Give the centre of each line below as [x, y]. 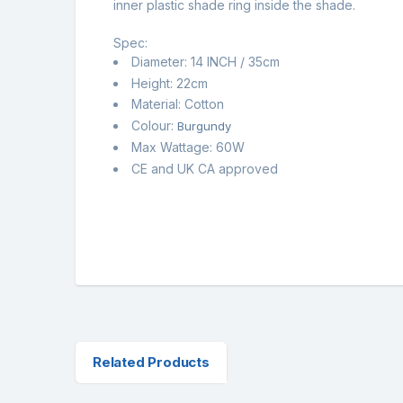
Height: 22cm [170, 83]
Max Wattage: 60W [188, 148]
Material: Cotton [178, 104]
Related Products [151, 362]
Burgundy [206, 126]
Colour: [154, 126]
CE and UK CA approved [205, 168]
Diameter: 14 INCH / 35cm [206, 61]
